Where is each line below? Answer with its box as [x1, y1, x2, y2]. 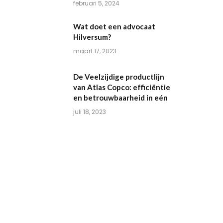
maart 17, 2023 [73, 46, 117, 55]
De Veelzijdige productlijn [73, 72, 165, 81]
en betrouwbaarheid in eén [73, 93, 168, 102]
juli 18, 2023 [73, 107, 107, 116]
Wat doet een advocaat [73, 21, 156, 31]
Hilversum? [73, 32, 111, 41]
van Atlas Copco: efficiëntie [73, 82, 171, 92]
